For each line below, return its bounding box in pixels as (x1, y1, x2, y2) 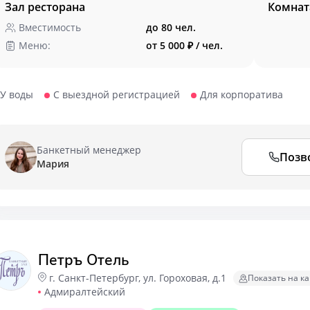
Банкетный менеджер (37, 143, 141, 156)
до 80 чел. (146, 21, 196, 34)
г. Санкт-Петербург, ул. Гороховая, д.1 (49, 271, 226, 284)
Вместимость (19, 21, 81, 34)
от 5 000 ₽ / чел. (146, 39, 223, 52)
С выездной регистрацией (53, 88, 180, 101)
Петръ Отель (38, 250, 129, 270)
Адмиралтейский (44, 285, 125, 298)
